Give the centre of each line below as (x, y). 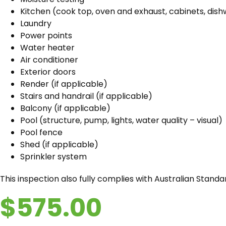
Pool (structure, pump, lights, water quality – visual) (121, 120)
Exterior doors (48, 72)
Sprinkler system (53, 157)
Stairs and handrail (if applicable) (86, 96)
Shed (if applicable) (59, 145)
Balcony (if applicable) (65, 108)
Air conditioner (49, 60)
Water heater (47, 48)
